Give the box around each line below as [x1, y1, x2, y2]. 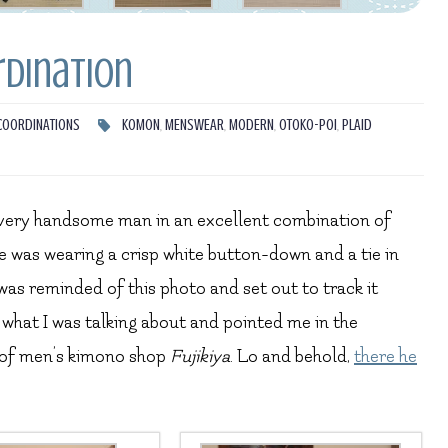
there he [354, 346, 417, 368]
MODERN [228, 116, 274, 135]
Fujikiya [170, 346, 230, 368]
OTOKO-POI [278, 116, 337, 135]
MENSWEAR [164, 116, 224, 135]
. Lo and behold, [230, 346, 354, 368]
